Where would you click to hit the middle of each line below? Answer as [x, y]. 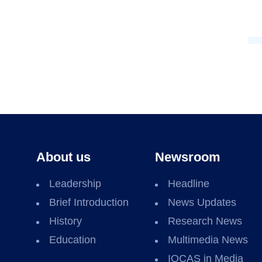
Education [73, 240]
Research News [205, 221]
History [65, 221]
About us [63, 157]
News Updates [202, 202]
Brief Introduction [89, 202]
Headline [188, 184]
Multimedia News [208, 240]
